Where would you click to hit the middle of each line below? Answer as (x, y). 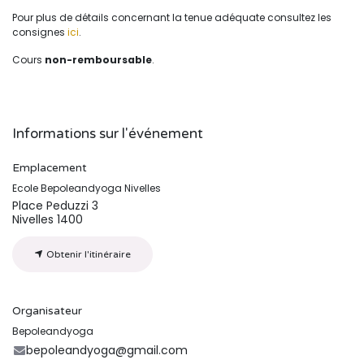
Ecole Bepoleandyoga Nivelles (87, 188)
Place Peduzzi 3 (55, 206)
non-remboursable (98, 60)
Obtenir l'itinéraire (87, 255)
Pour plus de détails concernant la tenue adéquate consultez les (172, 17)
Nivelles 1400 (48, 219)
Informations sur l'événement (108, 134)
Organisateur (47, 311)
